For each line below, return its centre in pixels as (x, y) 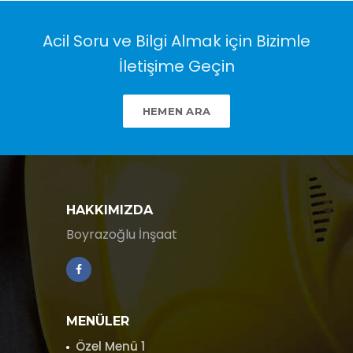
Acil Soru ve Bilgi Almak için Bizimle (176, 41)
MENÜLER (98, 321)
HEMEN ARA (176, 111)
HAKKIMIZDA (110, 210)
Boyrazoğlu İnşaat (122, 234)
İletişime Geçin (176, 66)
